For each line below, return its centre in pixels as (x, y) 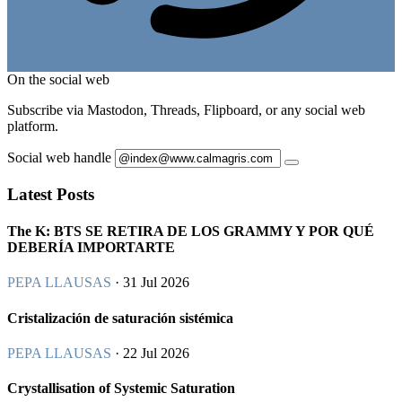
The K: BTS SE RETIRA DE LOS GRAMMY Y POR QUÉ (191, 232)
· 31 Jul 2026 (150, 283)
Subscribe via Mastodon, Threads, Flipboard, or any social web (186, 110)
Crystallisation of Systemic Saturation (121, 389)
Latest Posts (51, 194)
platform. (33, 127)
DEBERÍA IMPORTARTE (91, 248)
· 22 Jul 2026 (150, 353)
